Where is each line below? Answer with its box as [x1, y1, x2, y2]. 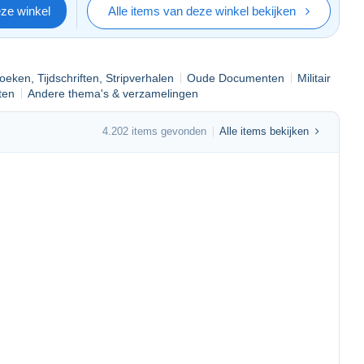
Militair [297, 71, 331, 84]
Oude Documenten [187, 71, 284, 84]
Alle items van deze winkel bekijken [108, 3, 296, 18]
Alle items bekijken [219, 125, 309, 138]
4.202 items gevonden [102, 125, 206, 138]
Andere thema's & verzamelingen [28, 86, 198, 100]
